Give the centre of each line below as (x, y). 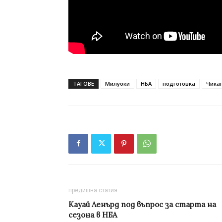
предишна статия (93, 190)
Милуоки (117, 83)
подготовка (179, 83)
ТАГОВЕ (83, 83)
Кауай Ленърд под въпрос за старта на (142, 204)
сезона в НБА (93, 215)
